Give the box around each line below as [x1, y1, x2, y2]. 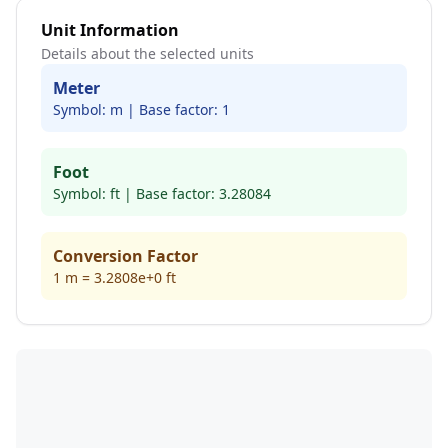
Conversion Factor [53, 245, 198, 267]
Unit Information [41, 19, 179, 41]
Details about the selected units [41, 44, 254, 63]
